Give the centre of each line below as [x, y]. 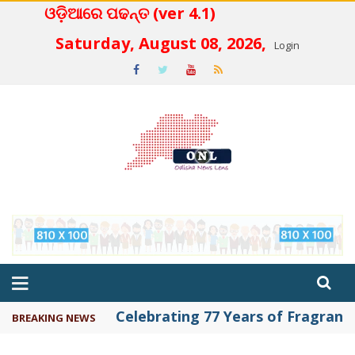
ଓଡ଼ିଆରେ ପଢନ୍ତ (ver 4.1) [188, 13]
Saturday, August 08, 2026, [163, 43]
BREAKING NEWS [54, 317]
